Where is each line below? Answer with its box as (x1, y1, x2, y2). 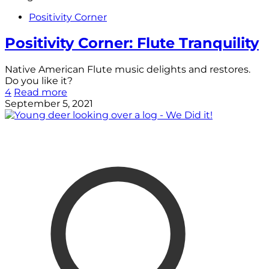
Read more (14, 86, 67, 98)
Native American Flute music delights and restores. (5, 64, 250, 76)
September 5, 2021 (5, 98, 93, 110)
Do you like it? (5, 75, 73, 87)
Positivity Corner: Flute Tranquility (5, 34, 259, 52)
